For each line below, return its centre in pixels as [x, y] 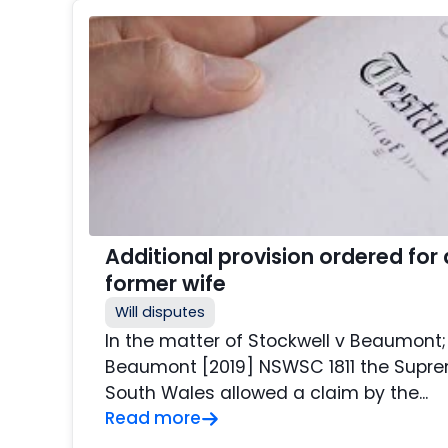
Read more [153, 418]
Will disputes [160, 312]
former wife [165, 284]
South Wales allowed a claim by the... [266, 393]
